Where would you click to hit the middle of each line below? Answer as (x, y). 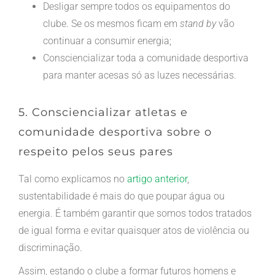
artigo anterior (157, 179)
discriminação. (50, 247)
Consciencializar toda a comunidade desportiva (145, 58)
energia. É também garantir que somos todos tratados (135, 213)
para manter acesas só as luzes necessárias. (139, 75)
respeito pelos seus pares (95, 151)
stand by (198, 23)
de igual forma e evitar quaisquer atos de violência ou (134, 230)
